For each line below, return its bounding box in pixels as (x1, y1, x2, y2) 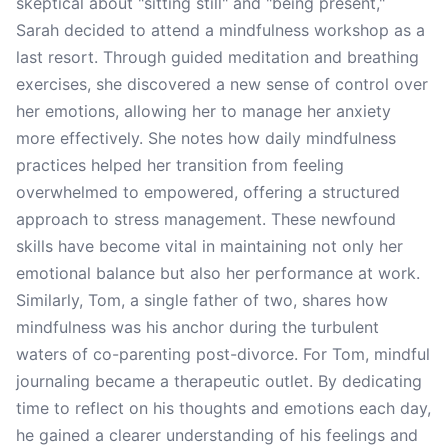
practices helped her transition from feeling (16, 155, 344, 175)
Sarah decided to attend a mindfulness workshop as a (16, 20, 425, 40)
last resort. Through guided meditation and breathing (16, 47, 419, 67)
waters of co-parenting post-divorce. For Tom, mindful (16, 344, 430, 364)
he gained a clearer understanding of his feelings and (16, 425, 418, 445)
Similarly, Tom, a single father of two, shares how (16, 290, 388, 310)
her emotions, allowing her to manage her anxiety (16, 101, 391, 121)
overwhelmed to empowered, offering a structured (16, 182, 400, 202)
